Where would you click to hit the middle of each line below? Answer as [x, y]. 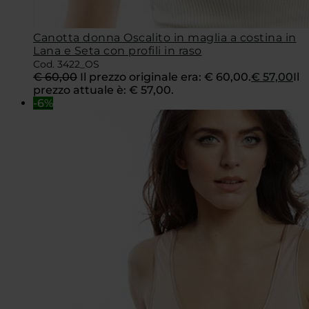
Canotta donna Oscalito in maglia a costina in [165, 37]
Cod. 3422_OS [66, 64]
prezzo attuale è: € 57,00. [103, 90]
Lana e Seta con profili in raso [118, 50]
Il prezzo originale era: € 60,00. [166, 77]
